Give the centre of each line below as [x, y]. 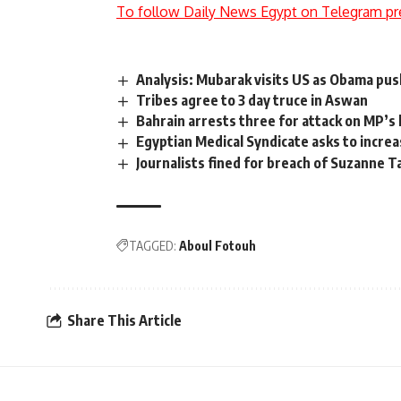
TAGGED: [153, 245]
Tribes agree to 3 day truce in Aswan [252, 101]
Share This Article [124, 321]
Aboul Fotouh [218, 245]
